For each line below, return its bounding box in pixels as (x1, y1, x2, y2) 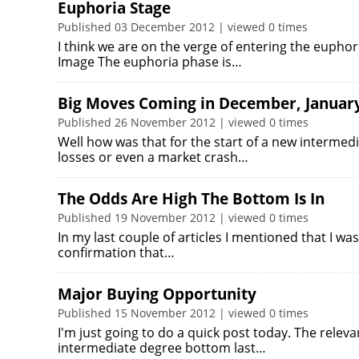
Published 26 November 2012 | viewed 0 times (58, 115, 309, 130)
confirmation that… (58, 244, 175, 261)
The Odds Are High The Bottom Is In (58, 188, 325, 209)
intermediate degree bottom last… (58, 339, 266, 357)
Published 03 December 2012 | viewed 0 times (58, 19, 308, 34)
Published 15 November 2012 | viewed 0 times (58, 305, 309, 321)
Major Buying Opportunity (58, 284, 256, 305)
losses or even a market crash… (58, 148, 248, 166)
